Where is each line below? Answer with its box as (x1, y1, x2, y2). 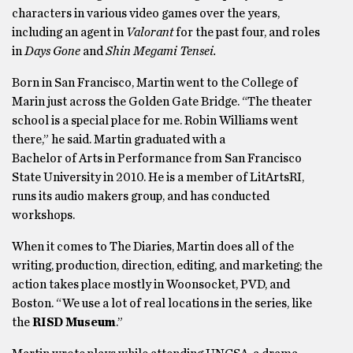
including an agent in (12, 26, 126, 39)
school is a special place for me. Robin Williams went (12, 114, 298, 128)
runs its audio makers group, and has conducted (12, 190, 269, 203)
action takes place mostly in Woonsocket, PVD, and (12, 278, 290, 292)
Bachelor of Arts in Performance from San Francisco (12, 152, 302, 165)
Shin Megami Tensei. (106, 45, 217, 58)
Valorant (126, 26, 173, 39)
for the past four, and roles (173, 26, 320, 39)
